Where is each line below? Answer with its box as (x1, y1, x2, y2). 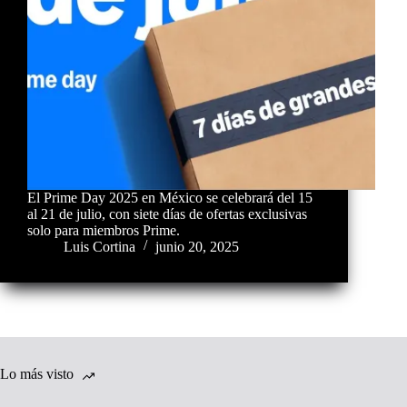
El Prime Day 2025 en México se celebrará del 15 (27, 189, 313, 205)
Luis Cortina (64, 238, 135, 254)
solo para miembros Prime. (27, 222, 180, 238)
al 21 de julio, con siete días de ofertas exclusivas (27, 205, 307, 222)
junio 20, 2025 (155, 238, 239, 254)
